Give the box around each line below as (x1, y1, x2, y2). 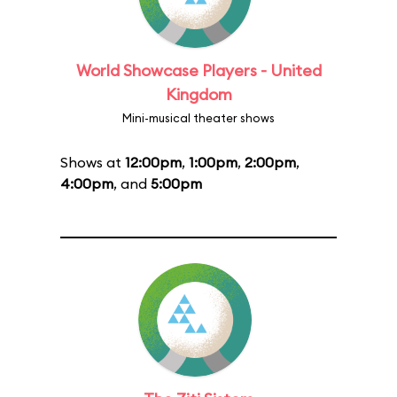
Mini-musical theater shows (122, 111, 275, 125)
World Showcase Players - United (75, 60, 322, 81)
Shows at (60, 153, 125, 171)
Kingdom (165, 84, 232, 105)
